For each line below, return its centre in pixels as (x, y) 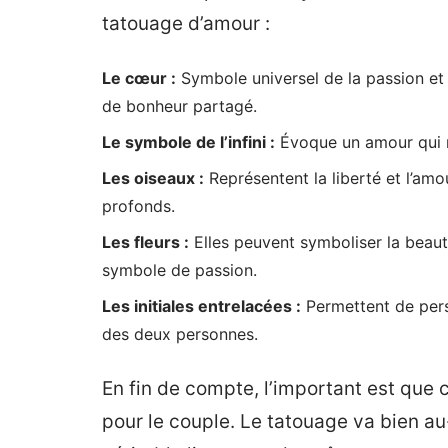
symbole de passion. (179, 270)
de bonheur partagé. (179, 106)
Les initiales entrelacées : (201, 306)
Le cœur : (139, 78)
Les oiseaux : (153, 178)
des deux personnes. (180, 334)
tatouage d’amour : (186, 23)
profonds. (138, 206)
